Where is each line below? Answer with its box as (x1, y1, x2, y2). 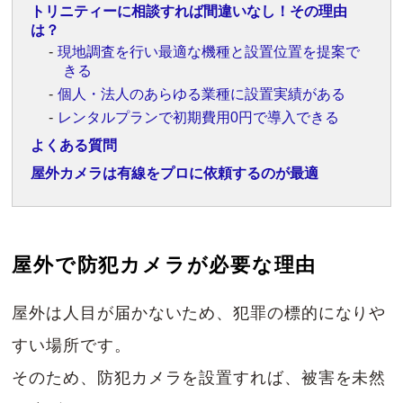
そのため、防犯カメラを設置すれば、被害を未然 (12, 369, 387, 388)
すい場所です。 (12, 336, 131, 355)
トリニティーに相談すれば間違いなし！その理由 (31, 4, 348, 20)
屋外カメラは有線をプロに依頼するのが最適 (31, 166, 319, 182)
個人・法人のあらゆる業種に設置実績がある (58, 86, 346, 103)
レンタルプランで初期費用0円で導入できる (58, 110, 340, 126)
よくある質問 (31, 138, 118, 154)
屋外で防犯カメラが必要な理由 (12, 254, 318, 277)
